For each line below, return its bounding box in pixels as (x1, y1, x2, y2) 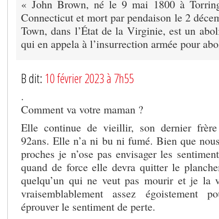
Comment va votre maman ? (21, 102, 143, 117)
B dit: (21, 70, 45, 87)
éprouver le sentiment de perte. (21, 199, 155, 214)
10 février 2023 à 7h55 (45, 70, 134, 87)
